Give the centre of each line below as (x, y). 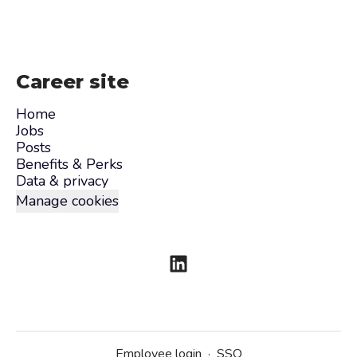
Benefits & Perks (69, 164)
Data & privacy (62, 181)
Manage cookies (67, 201)
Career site (73, 82)
